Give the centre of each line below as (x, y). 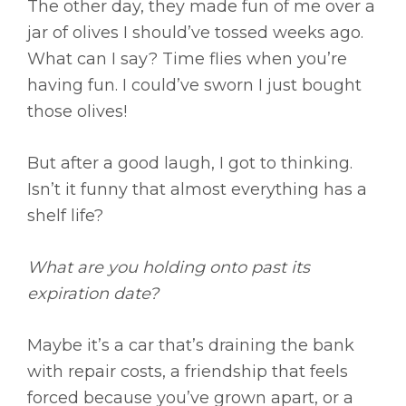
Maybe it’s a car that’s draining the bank (191, 346)
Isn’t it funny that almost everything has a (197, 190)
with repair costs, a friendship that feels (188, 372)
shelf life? (65, 216)
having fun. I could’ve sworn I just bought (194, 86)
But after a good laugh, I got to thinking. (190, 164)
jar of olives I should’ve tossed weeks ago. (195, 33)
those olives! (77, 112)
